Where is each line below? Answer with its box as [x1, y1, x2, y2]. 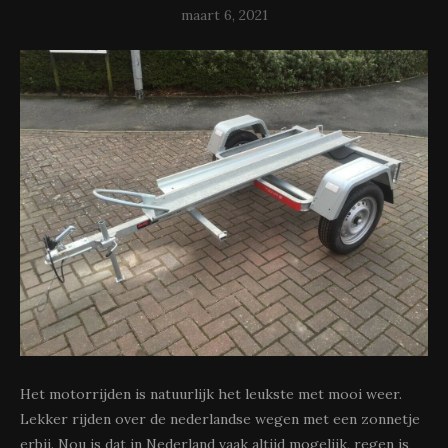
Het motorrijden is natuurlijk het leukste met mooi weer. [20, 385, 402, 403]
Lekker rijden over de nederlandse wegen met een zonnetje [20, 410, 420, 428]
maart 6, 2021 [180, 6, 268, 24]
